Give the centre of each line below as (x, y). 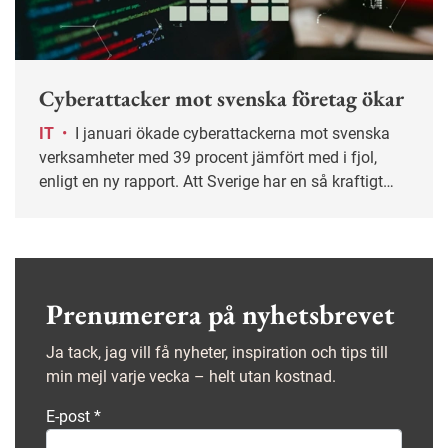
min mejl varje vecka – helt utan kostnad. (191, 376)
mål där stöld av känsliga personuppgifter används (218, 229)
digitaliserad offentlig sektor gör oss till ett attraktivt (221, 205)
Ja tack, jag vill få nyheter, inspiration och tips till (217, 352)
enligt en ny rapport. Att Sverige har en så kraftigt (211, 181)
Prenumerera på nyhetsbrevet (220, 313)
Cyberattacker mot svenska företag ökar (221, 98)
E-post (70, 416)
